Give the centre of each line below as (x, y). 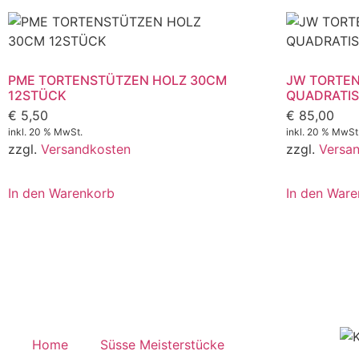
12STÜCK (37, 96)
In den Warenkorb (61, 193)
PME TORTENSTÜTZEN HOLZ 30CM (117, 81)
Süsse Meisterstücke (162, 344)
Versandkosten (86, 149)
